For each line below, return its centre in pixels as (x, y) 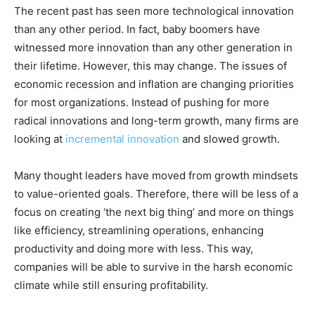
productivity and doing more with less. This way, (134, 248)
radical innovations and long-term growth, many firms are (156, 120)
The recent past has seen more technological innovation (154, 11)
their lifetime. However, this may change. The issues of (150, 65)
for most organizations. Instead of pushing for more (142, 102)
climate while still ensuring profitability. (111, 285)
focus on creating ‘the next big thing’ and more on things (154, 212)
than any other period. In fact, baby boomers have (137, 29)
